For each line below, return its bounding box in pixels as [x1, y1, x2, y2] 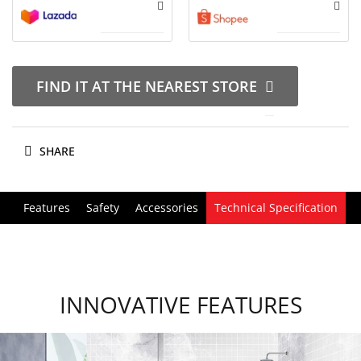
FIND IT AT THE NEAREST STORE [36, 77, 257, 96]
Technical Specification [214, 200, 338, 215]
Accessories [135, 200, 198, 215]
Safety [86, 200, 119, 215]
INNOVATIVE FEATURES [59, 289, 302, 320]
